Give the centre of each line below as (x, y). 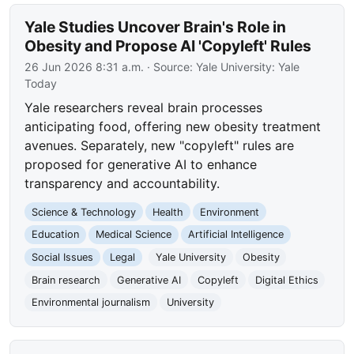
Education (56, 235)
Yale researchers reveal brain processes (144, 107)
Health (168, 212)
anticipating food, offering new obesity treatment (173, 126)
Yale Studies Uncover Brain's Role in (156, 26)
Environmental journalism (91, 303)
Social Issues (63, 257)
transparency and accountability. (122, 183)
